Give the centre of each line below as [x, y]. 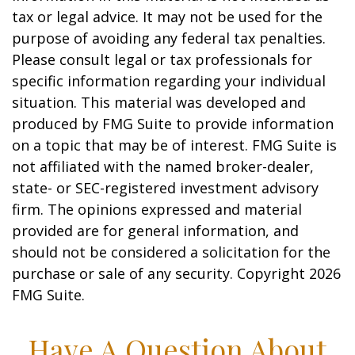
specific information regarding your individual [169, 81]
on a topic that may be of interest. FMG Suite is [174, 145]
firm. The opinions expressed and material [157, 209]
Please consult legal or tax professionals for [162, 59]
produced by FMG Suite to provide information [173, 124]
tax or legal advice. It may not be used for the [167, 17]
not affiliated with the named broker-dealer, [163, 166]
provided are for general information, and [155, 231]
